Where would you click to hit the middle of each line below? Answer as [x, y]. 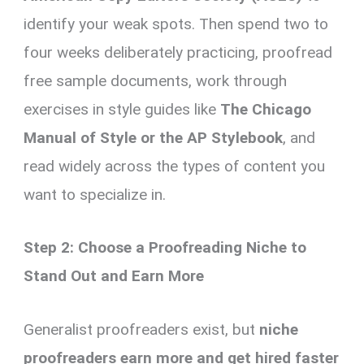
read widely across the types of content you [175, 166]
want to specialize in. [95, 194]
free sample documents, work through [156, 80]
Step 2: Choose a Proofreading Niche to [165, 248]
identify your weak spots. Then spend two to [176, 24]
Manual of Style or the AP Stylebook [154, 137]
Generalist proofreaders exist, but [142, 329]
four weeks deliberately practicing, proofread [178, 52]
